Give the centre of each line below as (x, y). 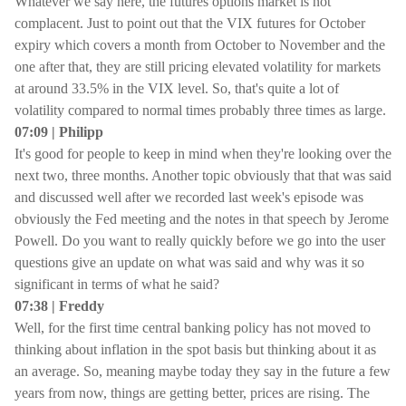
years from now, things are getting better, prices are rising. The (192, 393)
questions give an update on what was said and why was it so (189, 262)
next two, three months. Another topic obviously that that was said (203, 175)
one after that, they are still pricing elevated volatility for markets (198, 67)
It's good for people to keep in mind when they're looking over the (203, 154)
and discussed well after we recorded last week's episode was (189, 197)
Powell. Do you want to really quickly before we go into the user (200, 241)
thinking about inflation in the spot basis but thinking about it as (195, 349)
